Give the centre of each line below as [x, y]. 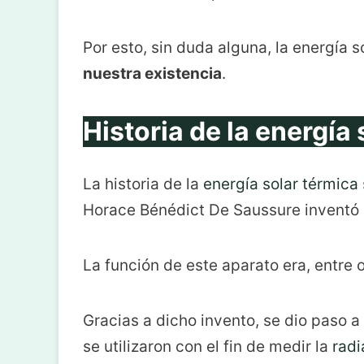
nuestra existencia [152, 73]
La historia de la [143, 184]
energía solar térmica [281, 184]
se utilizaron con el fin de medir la [208, 347]
